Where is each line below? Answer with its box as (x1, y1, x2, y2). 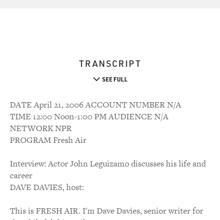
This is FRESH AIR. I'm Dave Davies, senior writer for (10, 205, 203, 217)
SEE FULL (102, 75, 128, 83)
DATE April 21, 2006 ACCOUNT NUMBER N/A (10, 99, 181, 110)
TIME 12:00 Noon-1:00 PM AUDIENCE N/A (10, 110, 168, 122)
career (10, 169, 32, 181)
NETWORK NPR (10, 122, 72, 134)
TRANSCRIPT (79, 57, 141, 69)
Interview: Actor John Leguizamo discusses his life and (10, 158, 206, 169)
